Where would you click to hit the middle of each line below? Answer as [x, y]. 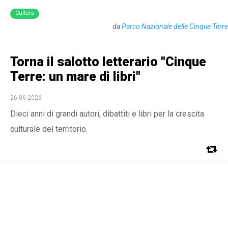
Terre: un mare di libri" [75, 77]
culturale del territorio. [49, 129]
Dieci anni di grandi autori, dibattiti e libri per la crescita [107, 114]
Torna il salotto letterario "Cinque [108, 62]
